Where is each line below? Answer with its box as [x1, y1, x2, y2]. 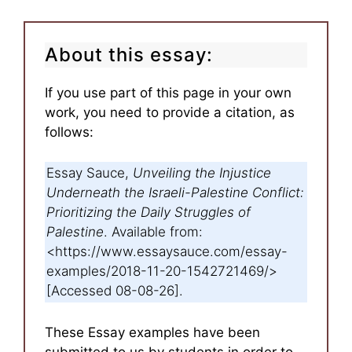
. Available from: [104, 224, 203, 240]
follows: [45, 123, 93, 140]
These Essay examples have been [45, 324, 260, 340]
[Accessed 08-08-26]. [46, 283, 183, 299]
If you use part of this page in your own [45, 84, 291, 101]
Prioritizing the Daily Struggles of [46, 204, 251, 220]
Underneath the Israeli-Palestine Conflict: [46, 185, 304, 200]
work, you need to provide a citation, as [45, 104, 295, 120]
